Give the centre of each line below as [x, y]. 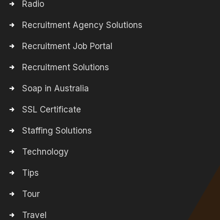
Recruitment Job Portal [67, 46]
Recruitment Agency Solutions [82, 25]
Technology [45, 152]
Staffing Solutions [57, 131]
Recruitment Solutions [66, 67]
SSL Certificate [52, 110]
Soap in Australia [55, 88]
